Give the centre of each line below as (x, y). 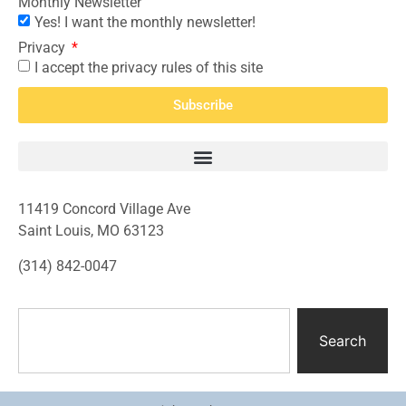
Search (343, 341)
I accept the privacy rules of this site (149, 68)
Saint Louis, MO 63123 (91, 231)
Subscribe (203, 105)
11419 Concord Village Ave (104, 209)
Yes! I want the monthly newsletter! (145, 22)
